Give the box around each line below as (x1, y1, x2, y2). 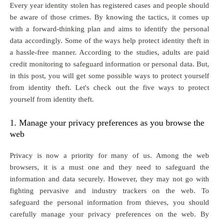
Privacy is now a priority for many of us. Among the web (10, 151, 209, 159)
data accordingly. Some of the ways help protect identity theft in (10, 36, 209, 44)
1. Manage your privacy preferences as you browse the (10, 117, 204, 128)
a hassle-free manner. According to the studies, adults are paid (10, 48, 209, 56)
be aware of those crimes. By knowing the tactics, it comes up (10, 13, 209, 21)
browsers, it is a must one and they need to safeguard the (10, 163, 209, 171)
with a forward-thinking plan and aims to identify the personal (10, 24, 209, 33)
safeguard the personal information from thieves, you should (10, 198, 209, 206)
